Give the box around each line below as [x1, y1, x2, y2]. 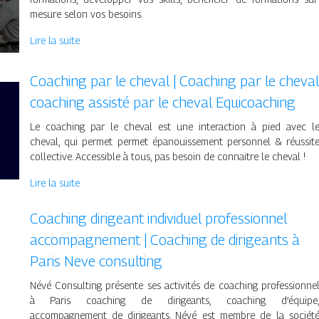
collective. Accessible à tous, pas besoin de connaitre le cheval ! [29, 150, 305, 163]
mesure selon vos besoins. [29, 8, 142, 21]
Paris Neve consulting [29, 253, 162, 271]
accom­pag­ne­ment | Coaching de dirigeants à [29, 231, 300, 249]
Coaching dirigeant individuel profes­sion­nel [29, 210, 287, 228]
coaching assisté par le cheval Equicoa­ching [29, 94, 296, 112]
